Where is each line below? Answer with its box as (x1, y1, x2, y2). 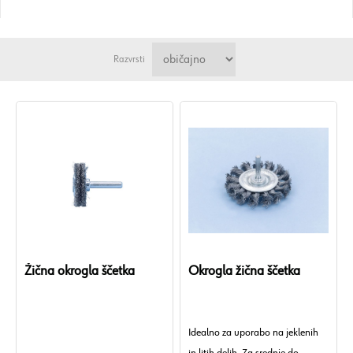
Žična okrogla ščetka (24, 264, 135, 278)
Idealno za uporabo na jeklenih (188, 327, 319, 338)
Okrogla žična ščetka (188, 264, 301, 278)
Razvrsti (113, 54, 145, 65)
